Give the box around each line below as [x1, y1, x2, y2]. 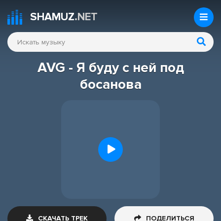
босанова [79, 76, 142, 93]
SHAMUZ [30, 10, 74, 24]
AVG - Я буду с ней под [37, 59, 184, 76]
